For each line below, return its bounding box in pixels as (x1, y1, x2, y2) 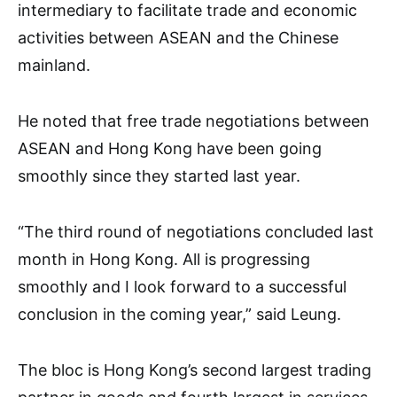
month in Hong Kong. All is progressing (18, 249, 310, 269)
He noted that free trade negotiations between (18, 111, 370, 130)
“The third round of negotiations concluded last (18, 222, 374, 241)
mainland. (18, 55, 90, 74)
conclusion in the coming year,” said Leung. (18, 304, 341, 323)
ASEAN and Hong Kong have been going (18, 138, 322, 158)
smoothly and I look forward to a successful (18, 276, 346, 296)
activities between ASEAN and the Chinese (18, 27, 339, 47)
